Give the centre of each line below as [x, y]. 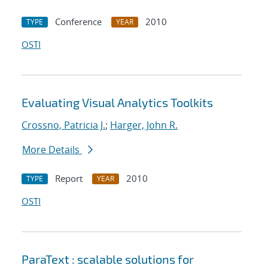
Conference [78, 22]
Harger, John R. [144, 125]
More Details [52, 150]
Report [69, 179]
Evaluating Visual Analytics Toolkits [117, 103]
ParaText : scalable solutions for [108, 259]
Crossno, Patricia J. [63, 125]
